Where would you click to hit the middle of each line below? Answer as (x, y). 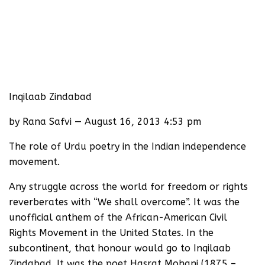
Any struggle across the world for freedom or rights (128, 186)
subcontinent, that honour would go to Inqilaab (120, 248)
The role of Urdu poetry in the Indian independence (127, 146)
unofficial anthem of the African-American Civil (118, 217)
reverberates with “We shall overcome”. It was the (124, 202)
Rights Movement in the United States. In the (111, 232)
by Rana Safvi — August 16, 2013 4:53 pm (105, 121)
